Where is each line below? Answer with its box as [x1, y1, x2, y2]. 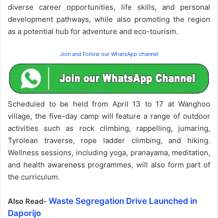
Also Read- [8, 196, 49, 206]
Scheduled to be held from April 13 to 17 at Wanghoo [8, 99, 210, 109]
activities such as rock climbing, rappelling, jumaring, [8, 123, 210, 133]
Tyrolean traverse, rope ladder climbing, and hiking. [8, 135, 210, 145]
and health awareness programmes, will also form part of [8, 160, 210, 169]
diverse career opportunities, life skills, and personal [8, 2, 210, 12]
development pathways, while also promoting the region [8, 14, 210, 24]
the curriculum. [8, 172, 60, 182]
